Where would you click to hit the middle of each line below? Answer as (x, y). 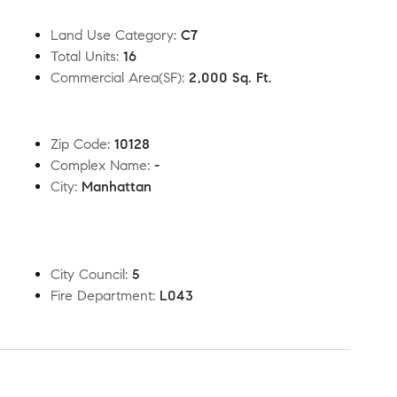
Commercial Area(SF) (116, 78)
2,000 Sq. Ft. (230, 78)
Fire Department (101, 296)
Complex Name (99, 165)
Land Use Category (112, 35)
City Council (88, 274)
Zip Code (79, 144)
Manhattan (117, 187)
